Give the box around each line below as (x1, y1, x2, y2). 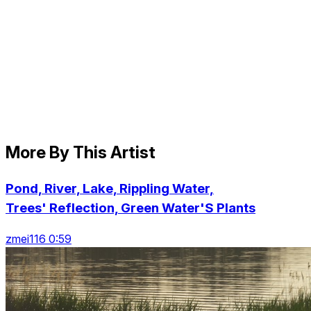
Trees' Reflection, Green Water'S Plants (6, 199, 255, 216)
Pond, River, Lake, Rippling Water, (6, 180, 214, 196)
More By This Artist (6, 142, 155, 162)
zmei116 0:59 (6, 232, 72, 246)
